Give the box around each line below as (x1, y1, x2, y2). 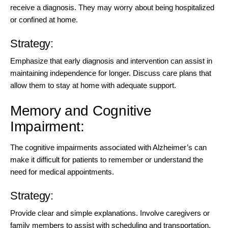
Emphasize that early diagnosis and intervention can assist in (10, 56, 212, 66)
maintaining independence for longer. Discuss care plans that (10, 69, 211, 78)
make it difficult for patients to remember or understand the (10, 155, 203, 164)
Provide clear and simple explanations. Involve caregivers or (10, 209, 210, 218)
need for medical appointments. (10, 167, 114, 176)
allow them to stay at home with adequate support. (10, 81, 176, 90)
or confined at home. (10, 15, 78, 24)
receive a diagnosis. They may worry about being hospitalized (10, 3, 214, 12)
